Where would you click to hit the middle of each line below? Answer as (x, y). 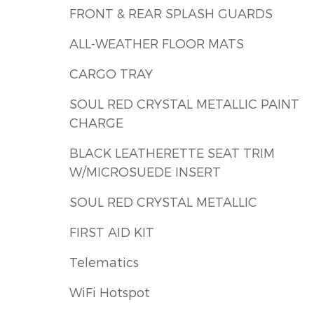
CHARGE (96, 123)
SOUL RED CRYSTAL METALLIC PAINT (184, 104)
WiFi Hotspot (110, 292)
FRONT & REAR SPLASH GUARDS (171, 13)
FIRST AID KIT (112, 232)
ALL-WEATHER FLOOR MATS (157, 43)
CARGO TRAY (111, 74)
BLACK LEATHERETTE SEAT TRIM (92, 153)
